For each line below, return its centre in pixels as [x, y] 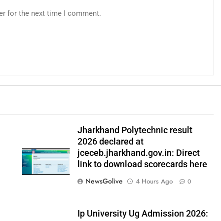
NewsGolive [104, 181]
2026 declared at [110, 142]
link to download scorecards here [142, 164]
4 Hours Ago [154, 181]
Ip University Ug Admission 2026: [143, 214]
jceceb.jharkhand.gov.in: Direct [138, 153]
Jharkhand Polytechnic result [135, 130]
